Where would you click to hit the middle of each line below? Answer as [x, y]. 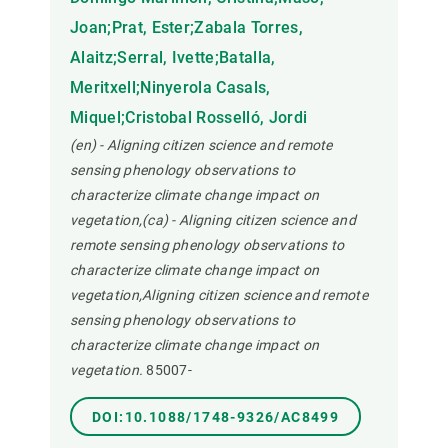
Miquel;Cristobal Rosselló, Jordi [189, 118]
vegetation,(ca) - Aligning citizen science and [213, 220]
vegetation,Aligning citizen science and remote [219, 295]
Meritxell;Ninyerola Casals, [170, 88]
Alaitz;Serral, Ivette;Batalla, [173, 58]
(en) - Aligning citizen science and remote [201, 145]
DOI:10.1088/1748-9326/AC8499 [216, 417]
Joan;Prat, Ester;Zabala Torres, [186, 28]
